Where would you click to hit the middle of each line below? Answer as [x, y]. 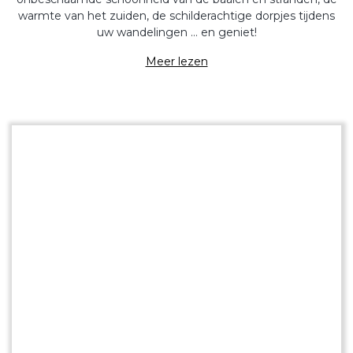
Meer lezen [176, 61]
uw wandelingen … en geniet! [176, 32]
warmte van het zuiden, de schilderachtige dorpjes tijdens [176, 16]
